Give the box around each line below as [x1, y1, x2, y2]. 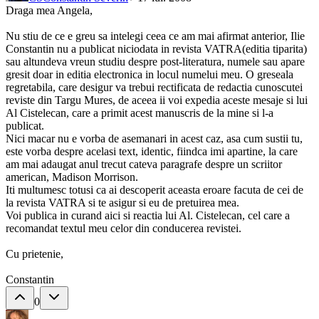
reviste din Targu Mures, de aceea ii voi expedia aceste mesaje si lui [6, 94, 308, 107]
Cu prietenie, [6, 248, 63, 261]
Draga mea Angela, [6, 4, 93, 17]
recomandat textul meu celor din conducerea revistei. [6, 222, 241, 235]
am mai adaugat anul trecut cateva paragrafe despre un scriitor [6, 158, 282, 171]
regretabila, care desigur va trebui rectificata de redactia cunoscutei [6, 81, 303, 94]
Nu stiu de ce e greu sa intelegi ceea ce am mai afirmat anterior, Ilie [6, 30, 305, 43]
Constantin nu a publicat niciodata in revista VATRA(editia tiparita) [6, 43, 307, 56]
